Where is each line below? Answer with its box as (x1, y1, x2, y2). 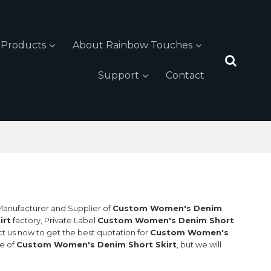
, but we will (177, 240, 222, 250)
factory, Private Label (11, 215, 98, 226)
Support (98, 70, 140, 81)
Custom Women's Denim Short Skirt (16, 240, 177, 250)
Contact (165, 70, 204, 81)
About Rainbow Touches (72, 39, 192, 51)
